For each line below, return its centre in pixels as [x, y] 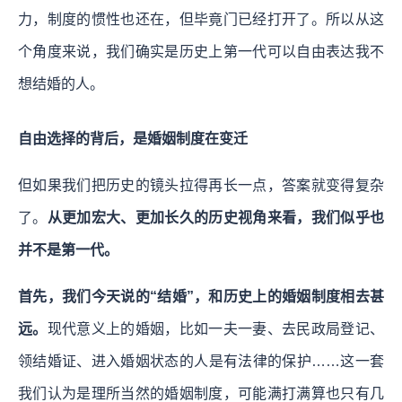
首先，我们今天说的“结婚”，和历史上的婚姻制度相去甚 [201, 296]
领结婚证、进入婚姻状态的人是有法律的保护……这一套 [201, 361]
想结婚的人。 [61, 83]
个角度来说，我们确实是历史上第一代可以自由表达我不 [201, 51]
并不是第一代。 [68, 249]
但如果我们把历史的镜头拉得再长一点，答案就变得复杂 [201, 185]
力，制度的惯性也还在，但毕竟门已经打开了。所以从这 [201, 19]
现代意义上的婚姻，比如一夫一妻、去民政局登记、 [216, 328]
